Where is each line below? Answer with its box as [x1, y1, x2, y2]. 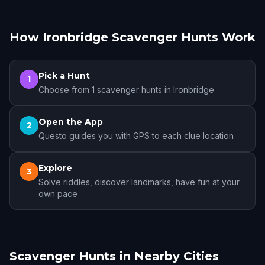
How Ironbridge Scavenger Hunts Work [9, 30, 256, 44]
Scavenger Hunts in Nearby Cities [9, 249, 219, 263]
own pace [38, 189, 77, 199]
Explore [38, 163, 72, 173]
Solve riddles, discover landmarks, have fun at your [38, 177, 240, 187]
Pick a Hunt [38, 70, 90, 81]
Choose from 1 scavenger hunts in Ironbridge [38, 85, 214, 95]
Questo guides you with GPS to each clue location [38, 131, 234, 141]
